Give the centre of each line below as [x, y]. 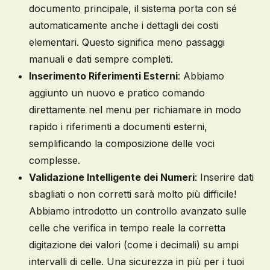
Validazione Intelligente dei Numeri [112, 177]
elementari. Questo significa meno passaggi [127, 42]
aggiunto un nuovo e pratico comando [117, 93]
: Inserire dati [224, 177]
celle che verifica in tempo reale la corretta [127, 228]
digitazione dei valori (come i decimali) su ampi [134, 245]
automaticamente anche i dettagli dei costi [124, 25]
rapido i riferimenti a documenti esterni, [118, 127]
